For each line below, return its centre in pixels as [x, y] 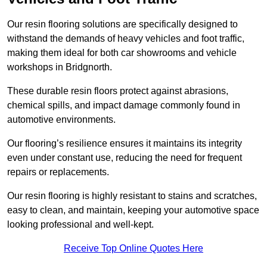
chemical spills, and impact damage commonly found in [124, 105]
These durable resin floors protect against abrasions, [118, 91]
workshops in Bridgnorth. [60, 67]
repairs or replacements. [59, 172]
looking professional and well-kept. [80, 225]
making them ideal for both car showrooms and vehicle [122, 53]
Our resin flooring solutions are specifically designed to [122, 24]
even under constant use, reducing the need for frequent [125, 158]
